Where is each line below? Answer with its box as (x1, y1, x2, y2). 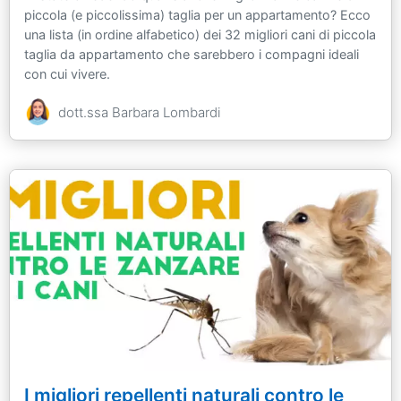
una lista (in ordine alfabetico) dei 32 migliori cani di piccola (24, 26, 376, 42)
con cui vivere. (24, 65, 110, 81)
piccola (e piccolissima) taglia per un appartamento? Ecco (24, 6, 371, 22)
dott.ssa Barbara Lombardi (58, 103, 220, 121)
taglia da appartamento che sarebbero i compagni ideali (24, 46, 359, 62)
